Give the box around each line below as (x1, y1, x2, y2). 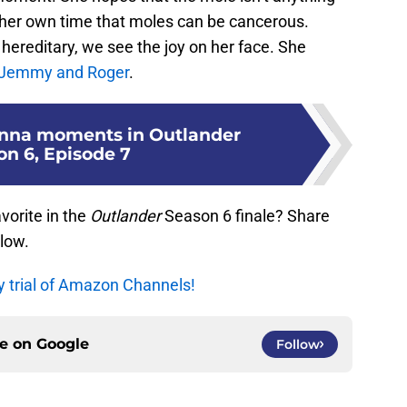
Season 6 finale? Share (161, 206, 330, 226)
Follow (276, 336, 320, 353)
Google (36, 335, 89, 353)
